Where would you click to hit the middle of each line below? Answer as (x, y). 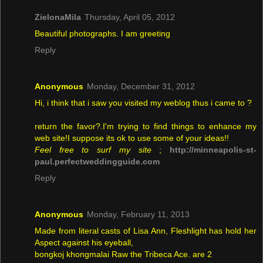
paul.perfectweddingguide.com (97, 161)
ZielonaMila (58, 17)
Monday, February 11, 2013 (138, 214)
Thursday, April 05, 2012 (130, 17)
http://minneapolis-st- (213, 149)
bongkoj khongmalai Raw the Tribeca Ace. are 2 (123, 254)
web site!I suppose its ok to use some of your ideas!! (132, 138)
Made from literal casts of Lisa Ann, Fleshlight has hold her (146, 230)
